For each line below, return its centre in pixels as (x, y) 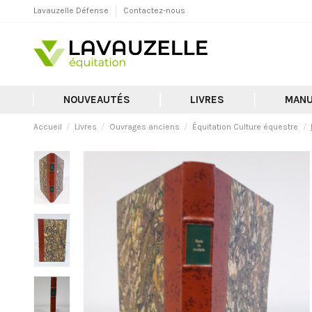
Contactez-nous (154, 10)
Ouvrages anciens (144, 127)
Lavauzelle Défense (72, 10)
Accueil (47, 127)
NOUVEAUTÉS (96, 99)
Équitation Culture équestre (245, 127)
